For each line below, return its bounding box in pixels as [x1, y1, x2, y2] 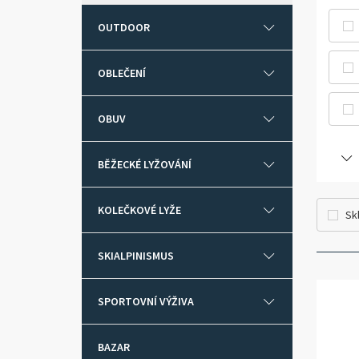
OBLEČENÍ [98, 66, 146, 80]
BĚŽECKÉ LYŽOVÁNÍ [98, 157, 192, 171]
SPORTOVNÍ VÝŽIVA [98, 294, 194, 309]
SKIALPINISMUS [98, 248, 174, 263]
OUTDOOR [98, 20, 150, 34]
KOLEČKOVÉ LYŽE [98, 203, 181, 217]
